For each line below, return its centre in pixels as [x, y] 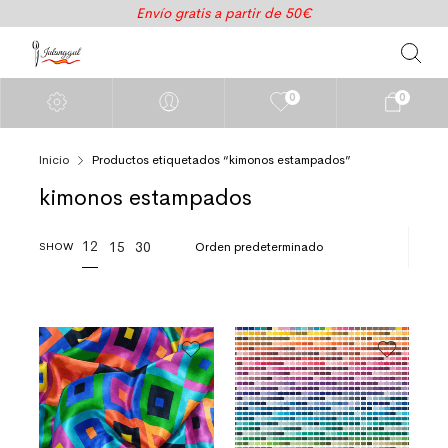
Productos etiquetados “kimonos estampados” [222, 159]
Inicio [54, 159]
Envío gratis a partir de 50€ [224, 13]
